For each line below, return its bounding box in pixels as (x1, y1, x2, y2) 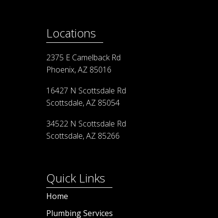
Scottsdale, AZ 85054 (46, 97, 120, 108)
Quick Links (46, 169, 105, 186)
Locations (46, 24, 96, 41)
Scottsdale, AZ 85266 (46, 130, 120, 141)
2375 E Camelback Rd (46, 52, 121, 63)
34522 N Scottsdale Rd (46, 118, 128, 129)
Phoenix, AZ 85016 (46, 64, 111, 75)
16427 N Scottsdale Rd (46, 85, 126, 96)
